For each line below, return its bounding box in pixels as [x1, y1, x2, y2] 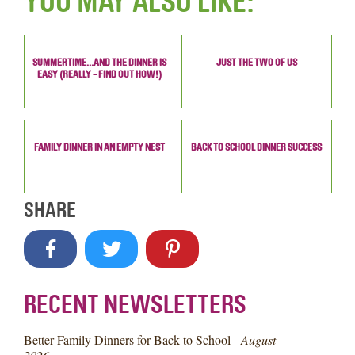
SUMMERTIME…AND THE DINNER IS [32, 55, 166, 68]
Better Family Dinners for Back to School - [24, 331, 242, 349]
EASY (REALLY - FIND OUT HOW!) [36, 67, 162, 80]
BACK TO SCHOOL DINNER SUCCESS [191, 140, 323, 153]
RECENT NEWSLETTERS [24, 290, 247, 320]
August [241, 331, 277, 349]
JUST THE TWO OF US [216, 55, 297, 68]
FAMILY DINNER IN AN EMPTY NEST [33, 140, 165, 153]
